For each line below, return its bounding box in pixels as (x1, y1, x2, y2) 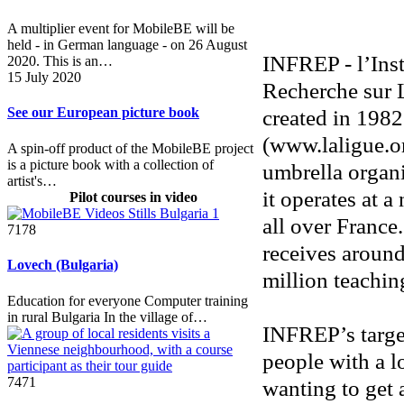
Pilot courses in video (69, 189, 197, 205)
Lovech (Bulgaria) (7, 257, 118, 273)
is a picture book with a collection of (7, 156, 214, 172)
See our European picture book (7, 105, 199, 121)
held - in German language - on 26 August (7, 37, 247, 53)
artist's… (7, 172, 57, 188)
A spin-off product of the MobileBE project (7, 140, 253, 156)
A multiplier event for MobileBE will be (7, 21, 234, 37)
